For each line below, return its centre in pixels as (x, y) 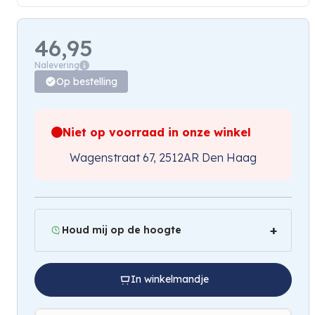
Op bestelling (87, 81)
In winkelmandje (169, 279)
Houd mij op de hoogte (122, 230)
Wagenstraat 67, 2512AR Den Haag (163, 157)
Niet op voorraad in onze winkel (157, 132)
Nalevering (57, 65)
